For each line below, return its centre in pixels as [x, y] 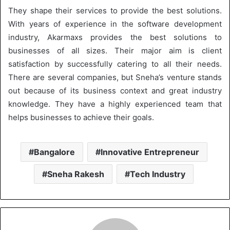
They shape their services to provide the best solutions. [115, 10]
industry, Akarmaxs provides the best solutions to [115, 37]
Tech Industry [158, 174]
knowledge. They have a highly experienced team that [115, 104]
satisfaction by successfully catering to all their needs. [115, 64]
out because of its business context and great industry [115, 90]
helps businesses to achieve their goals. [81, 117]
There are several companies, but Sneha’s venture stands [115, 77]
